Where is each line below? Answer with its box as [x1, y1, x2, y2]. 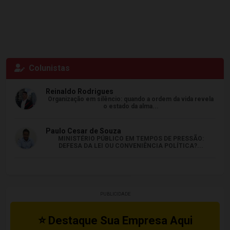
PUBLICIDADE [100, 191, 130, 197]
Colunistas [29, 63, 70, 73]
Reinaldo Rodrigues [46, 87, 113, 95]
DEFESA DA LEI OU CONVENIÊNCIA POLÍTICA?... [58, 142, 203, 149]
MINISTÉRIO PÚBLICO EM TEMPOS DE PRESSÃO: [57, 135, 204, 142]
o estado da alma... [103, 103, 159, 110]
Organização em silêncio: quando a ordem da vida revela [48, 95, 214, 103]
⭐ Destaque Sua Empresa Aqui [37, 214, 193, 227]
